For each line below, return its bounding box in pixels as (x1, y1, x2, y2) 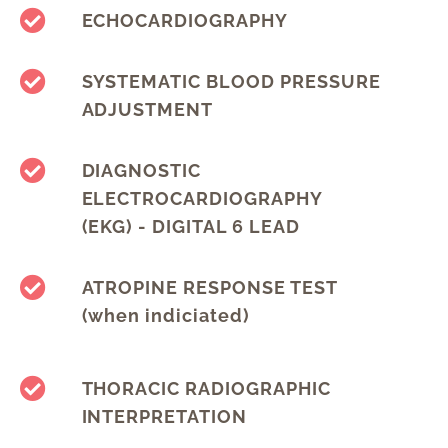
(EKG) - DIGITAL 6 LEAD (81, 216, 300, 238)
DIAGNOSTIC (81, 160, 202, 182)
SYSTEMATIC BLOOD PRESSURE (81, 71, 381, 93)
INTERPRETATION (81, 406, 247, 428)
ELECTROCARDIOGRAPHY (81, 188, 323, 210)
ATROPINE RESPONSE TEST (81, 277, 338, 299)
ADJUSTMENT (81, 99, 214, 121)
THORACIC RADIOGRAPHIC (81, 378, 331, 400)
